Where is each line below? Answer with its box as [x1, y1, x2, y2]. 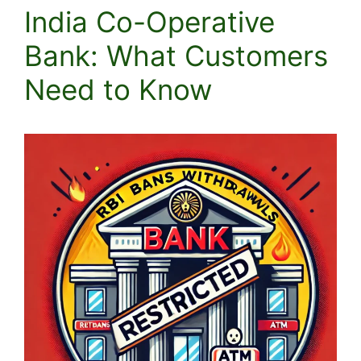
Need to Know [24, 73, 212, 106]
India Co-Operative [24, 5, 275, 39]
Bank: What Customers [24, 39, 328, 73]
